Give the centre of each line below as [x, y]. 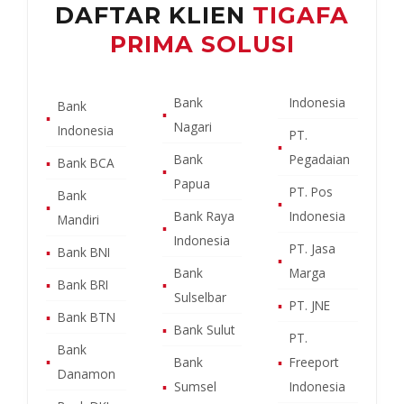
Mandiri [78, 219]
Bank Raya [204, 216]
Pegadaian [320, 159]
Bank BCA [86, 162]
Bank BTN [87, 317]
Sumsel [195, 386]
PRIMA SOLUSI [202, 43]
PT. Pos [312, 191]
